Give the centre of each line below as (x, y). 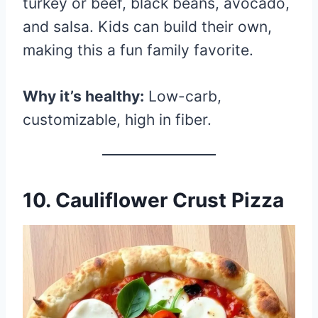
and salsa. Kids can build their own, (147, 26)
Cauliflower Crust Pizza (170, 200)
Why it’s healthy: (83, 96)
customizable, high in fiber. (117, 119)
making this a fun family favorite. (138, 50)
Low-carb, (183, 96)
